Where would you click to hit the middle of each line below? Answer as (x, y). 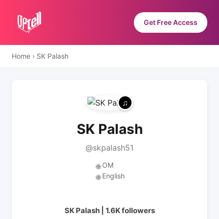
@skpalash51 (109, 148)
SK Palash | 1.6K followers (109, 210)
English (113, 176)
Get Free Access (171, 22)
